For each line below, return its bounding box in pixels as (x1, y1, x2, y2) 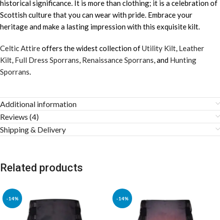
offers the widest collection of (40, 43, 142, 53)
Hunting (170, 55, 196, 64)
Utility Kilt (142, 43, 176, 53)
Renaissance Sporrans (82, 55, 154, 64)
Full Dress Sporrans (15, 55, 79, 64)
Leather (179, 43, 204, 53)
